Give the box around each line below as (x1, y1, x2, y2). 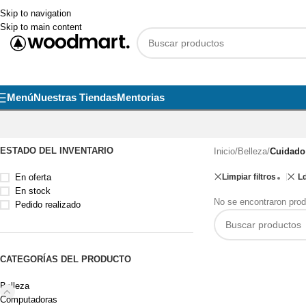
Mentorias (117, 92, 165, 103)
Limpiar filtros (221, 172, 276, 182)
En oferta (15, 172, 51, 182)
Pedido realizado (15, 199, 81, 210)
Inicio (213, 146, 235, 156)
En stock (15, 186, 51, 196)
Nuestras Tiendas (33, 92, 117, 103)
